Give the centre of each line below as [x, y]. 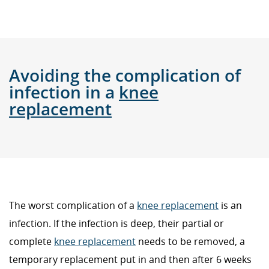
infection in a [64, 92]
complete [32, 242]
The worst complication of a [73, 206]
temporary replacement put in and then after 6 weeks [130, 260]
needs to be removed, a [190, 242]
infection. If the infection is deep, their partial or [116, 224]
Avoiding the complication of [125, 75]
